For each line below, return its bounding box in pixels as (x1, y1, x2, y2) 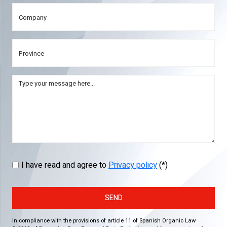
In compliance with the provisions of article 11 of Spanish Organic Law (12, 216, 196, 225)
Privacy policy (108, 159, 157, 171)
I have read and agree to (21, 159, 108, 171)
